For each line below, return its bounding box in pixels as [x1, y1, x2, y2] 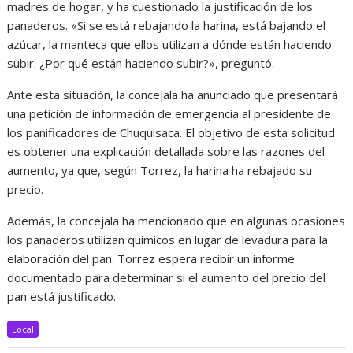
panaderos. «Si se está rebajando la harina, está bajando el [7, 17, 326, 33]
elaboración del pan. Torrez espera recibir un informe [7, 251, 295, 266]
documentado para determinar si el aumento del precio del [7, 269, 326, 285]
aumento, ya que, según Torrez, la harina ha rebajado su [7, 162, 313, 178]
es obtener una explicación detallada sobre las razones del [7, 143, 325, 159]
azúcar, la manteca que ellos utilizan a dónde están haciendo [7, 36, 333, 52]
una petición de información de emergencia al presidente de [7, 106, 332, 121]
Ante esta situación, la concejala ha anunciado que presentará [7, 87, 339, 102]
